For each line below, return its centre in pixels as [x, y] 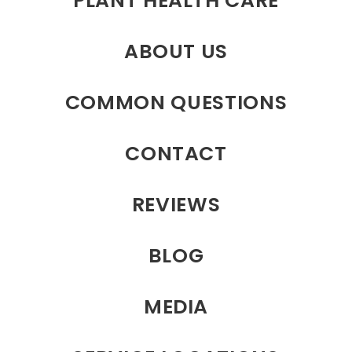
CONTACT [176, 154]
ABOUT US [176, 52]
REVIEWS [176, 205]
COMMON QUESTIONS [176, 103]
